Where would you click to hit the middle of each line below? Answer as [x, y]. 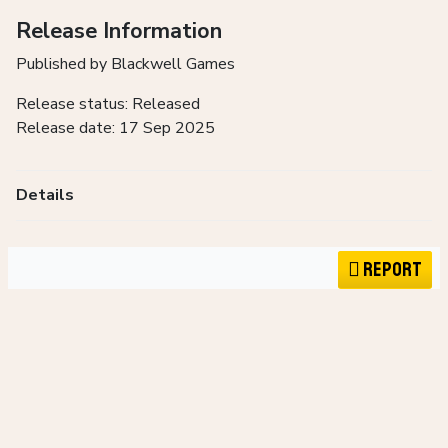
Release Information [119, 31]
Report [391, 270]
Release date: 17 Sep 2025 [115, 128]
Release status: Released [108, 104]
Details [45, 195]
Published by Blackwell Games [125, 64]
